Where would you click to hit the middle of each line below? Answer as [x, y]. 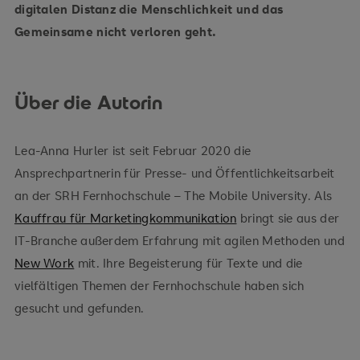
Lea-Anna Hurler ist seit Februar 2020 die [133, 150]
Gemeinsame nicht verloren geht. [115, 31]
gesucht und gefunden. [79, 307]
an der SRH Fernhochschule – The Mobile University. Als [173, 195]
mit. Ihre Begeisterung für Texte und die [188, 262]
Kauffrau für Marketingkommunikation [125, 217]
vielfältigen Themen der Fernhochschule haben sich [159, 285]
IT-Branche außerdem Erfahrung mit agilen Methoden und [179, 240]
